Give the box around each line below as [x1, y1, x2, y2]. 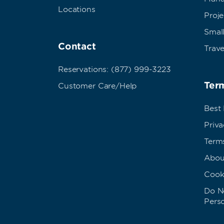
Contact [58, 40, 96, 51]
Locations [58, 4, 95, 14]
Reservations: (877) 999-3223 [58, 64, 171, 74]
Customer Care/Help [58, 81, 137, 90]
